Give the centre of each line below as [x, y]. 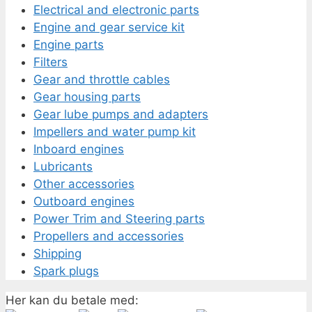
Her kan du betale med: [72, 300]
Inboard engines [79, 149]
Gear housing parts [87, 96]
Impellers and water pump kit [115, 131]
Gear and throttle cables [102, 79]
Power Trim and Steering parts [119, 218]
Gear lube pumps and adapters [121, 114]
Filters [50, 62]
